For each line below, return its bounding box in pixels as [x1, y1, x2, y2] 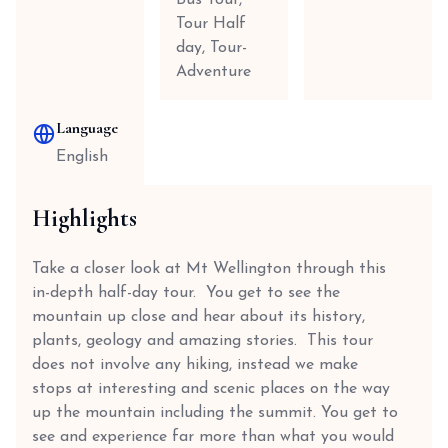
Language [56, 118, 118, 138]
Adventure [176, 64, 251, 80]
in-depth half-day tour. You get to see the [32, 285, 340, 301]
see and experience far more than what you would [32, 429, 394, 445]
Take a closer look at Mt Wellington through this [32, 261, 386, 277]
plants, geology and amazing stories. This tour [32, 333, 373, 349]
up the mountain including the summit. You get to [32, 405, 398, 421]
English [56, 149, 108, 165]
